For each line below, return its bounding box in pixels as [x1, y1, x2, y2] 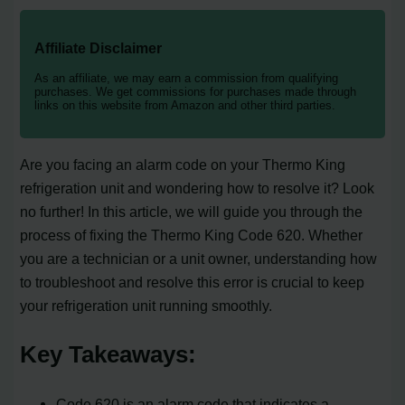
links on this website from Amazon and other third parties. [34, 99, 336, 113]
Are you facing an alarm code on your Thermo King [20, 156, 346, 174]
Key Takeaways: [20, 341, 197, 369]
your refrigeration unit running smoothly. [20, 297, 273, 315]
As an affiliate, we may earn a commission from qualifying [34, 71, 339, 86]
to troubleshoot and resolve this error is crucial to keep [20, 274, 365, 291]
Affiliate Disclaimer [34, 39, 163, 56]
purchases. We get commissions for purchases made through [34, 85, 357, 99]
